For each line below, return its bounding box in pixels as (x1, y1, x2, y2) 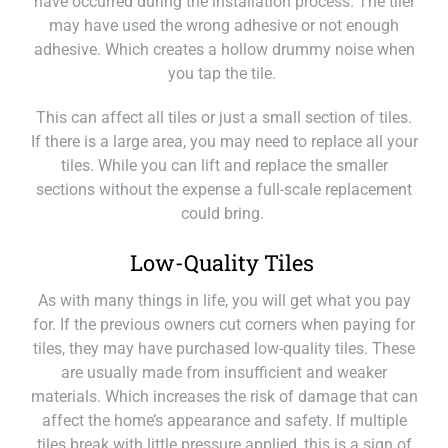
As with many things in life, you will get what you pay (37, 291, 411, 310)
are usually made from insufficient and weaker (61, 363, 387, 382)
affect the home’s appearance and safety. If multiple (41, 411, 407, 430)
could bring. (180, 204, 268, 223)
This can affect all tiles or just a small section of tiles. (36, 108, 412, 127)
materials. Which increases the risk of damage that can (30, 387, 418, 406)
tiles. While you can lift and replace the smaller (60, 156, 388, 175)
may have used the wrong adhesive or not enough (49, 16, 399, 35)
